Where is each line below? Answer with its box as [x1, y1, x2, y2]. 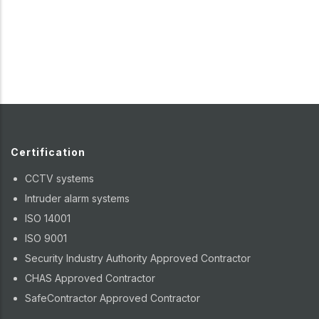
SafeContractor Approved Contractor [25, 291, 200, 304]
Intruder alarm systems [25, 192, 130, 204]
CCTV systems [25, 172, 94, 184]
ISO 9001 [25, 231, 67, 244]
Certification [11, 146, 85, 158]
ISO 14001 [25, 211, 70, 224]
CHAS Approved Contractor [25, 271, 155, 284]
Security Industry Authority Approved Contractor [25, 251, 251, 264]
